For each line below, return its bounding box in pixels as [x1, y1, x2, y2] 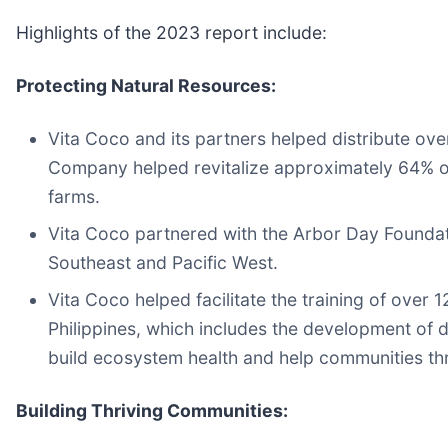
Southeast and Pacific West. [48, 251, 278, 273]
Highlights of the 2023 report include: [16, 21, 327, 43]
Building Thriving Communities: [16, 399, 288, 421]
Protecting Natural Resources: [16, 74, 276, 96]
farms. [48, 185, 100, 207]
